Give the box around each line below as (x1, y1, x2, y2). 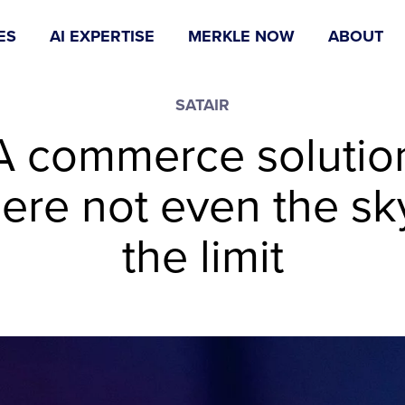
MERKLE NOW (188, 24, 295, 48)
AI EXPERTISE (50, 24, 155, 48)
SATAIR (175, 93, 230, 117)
